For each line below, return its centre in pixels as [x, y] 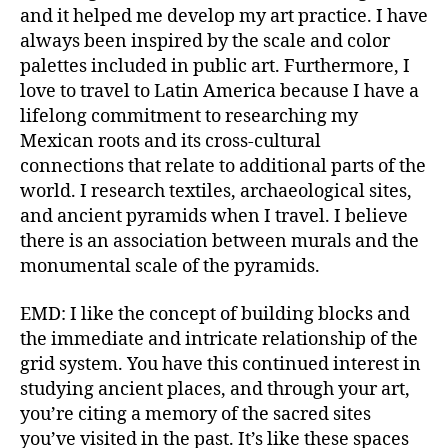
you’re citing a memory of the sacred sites [195, 414]
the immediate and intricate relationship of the [219, 339]
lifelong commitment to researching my [189, 116]
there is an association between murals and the [219, 241]
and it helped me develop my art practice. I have [224, 16]
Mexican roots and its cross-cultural [170, 141]
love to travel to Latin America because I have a [219, 91]
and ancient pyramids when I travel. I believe [214, 216]
